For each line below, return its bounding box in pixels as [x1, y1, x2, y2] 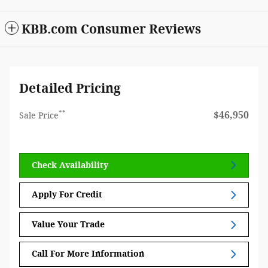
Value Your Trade [32, 220, 105, 230]
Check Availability [32, 160, 108, 170]
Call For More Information [32, 249, 144, 260]
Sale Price [19, 110, 59, 121]
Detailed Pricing [19, 80, 121, 96]
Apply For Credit [32, 190, 102, 200]
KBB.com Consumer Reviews [22, 21, 201, 36]
